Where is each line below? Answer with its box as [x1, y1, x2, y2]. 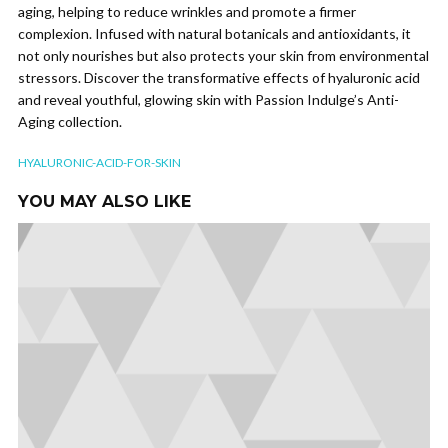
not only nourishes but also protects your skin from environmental [18, 46, 429, 64]
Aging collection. [18, 112, 122, 130]
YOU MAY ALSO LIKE [18, 191, 191, 211]
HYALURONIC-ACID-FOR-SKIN [18, 154, 181, 170]
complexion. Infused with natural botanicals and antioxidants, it [18, 24, 411, 42]
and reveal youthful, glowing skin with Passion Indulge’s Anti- [18, 90, 399, 108]
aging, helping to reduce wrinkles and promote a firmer [18, 2, 356, 20]
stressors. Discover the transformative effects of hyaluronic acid [18, 68, 420, 86]
